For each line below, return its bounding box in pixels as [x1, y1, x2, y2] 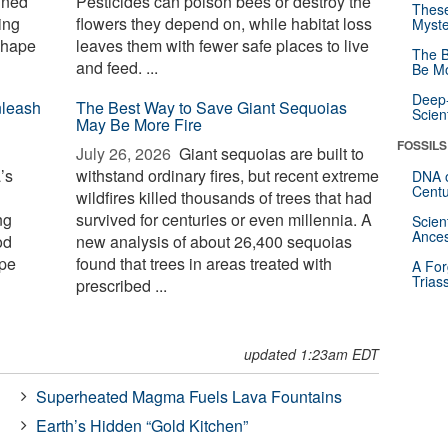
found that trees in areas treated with [76, 252, 333, 275]
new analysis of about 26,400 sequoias [76, 230, 353, 253]
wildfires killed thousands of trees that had [76, 186, 373, 209]
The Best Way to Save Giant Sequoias [76, 96, 348, 119]
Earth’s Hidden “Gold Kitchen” [35, 414, 248, 437]
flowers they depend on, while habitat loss [76, 12, 373, 35]
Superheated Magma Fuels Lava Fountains [35, 385, 342, 408]
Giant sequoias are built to [175, 142, 365, 165]
